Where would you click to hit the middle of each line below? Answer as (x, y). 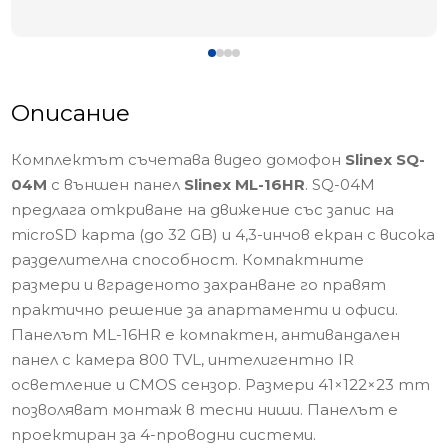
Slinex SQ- (385, 159)
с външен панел (116, 184)
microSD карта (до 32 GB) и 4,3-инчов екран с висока (223, 234)
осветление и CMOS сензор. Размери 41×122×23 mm (221, 384)
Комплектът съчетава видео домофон (178, 159)
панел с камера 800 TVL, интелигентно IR (183, 359)
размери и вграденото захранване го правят (199, 284)
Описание (71, 113)
